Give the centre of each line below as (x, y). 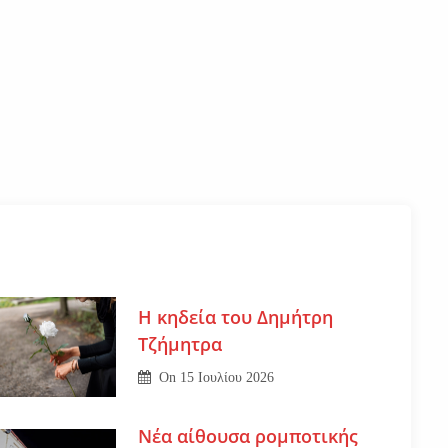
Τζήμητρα (179, 344)
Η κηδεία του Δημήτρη (235, 317)
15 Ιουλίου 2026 (227, 378)
